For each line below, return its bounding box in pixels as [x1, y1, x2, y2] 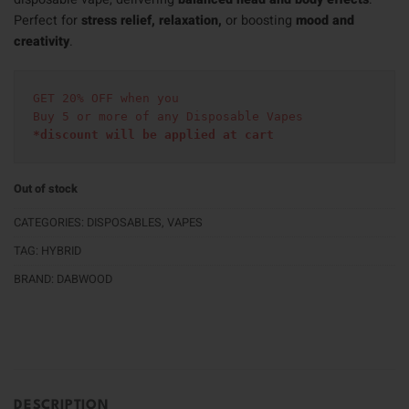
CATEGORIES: [14, 214, 87, 231]
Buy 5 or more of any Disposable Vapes [33, 110, 303, 124]
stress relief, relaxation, [81, 11, 222, 31]
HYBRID [41, 242, 81, 259]
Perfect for [14, 11, 81, 31]
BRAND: [14, 270, 57, 288]
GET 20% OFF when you [33, 91, 179, 106]
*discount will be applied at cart [33, 128, 281, 142]
